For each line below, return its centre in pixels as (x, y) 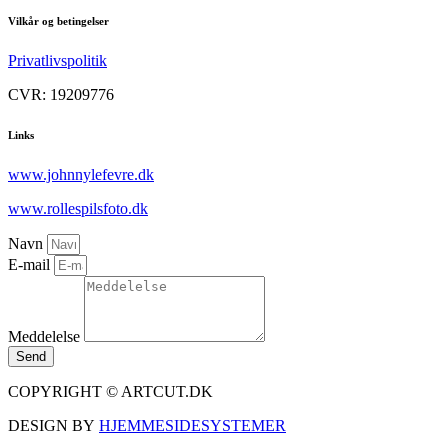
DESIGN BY (53, 426)
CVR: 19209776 (61, 95)
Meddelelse (46, 337)
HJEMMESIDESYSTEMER (192, 426)
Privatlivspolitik (57, 61)
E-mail (31, 265)
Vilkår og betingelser (58, 21)
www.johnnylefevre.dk (81, 175)
